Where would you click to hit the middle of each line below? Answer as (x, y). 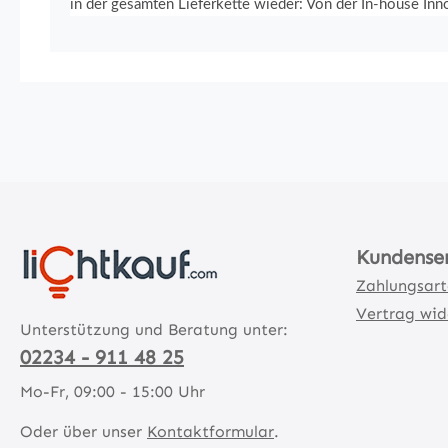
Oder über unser (83, 432)
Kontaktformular (210, 432)
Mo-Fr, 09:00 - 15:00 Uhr (112, 392)
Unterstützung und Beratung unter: (154, 330)
